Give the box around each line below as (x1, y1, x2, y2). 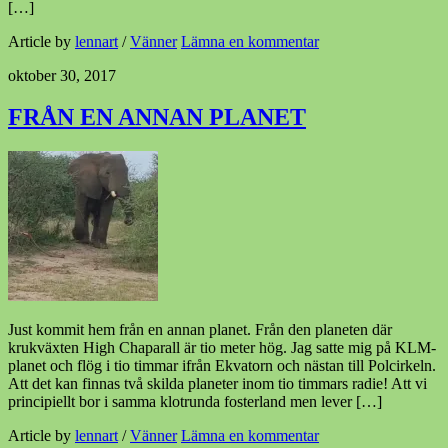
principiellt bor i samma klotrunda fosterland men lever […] (8, 393, 382, 411)
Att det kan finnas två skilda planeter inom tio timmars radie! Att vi (8, 375, 427, 393)
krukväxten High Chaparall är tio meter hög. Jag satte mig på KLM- (8, 339, 436, 357)
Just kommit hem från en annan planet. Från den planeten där (8, 321, 392, 339)
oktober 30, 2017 (8, 66, 116, 84)
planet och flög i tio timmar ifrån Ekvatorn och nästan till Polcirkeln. (8, 357, 436, 375)
